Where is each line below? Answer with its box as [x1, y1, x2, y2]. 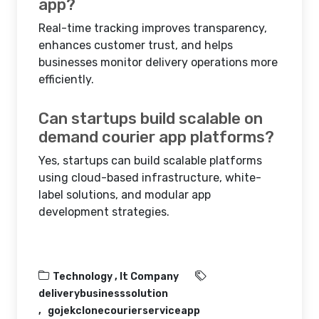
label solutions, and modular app [38, 188, 211, 202]
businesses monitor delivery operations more [38, 56, 278, 69]
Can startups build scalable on [38, 109, 263, 128]
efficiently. [38, 73, 94, 86]
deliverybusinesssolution [38, 288, 168, 300]
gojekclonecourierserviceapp [48, 305, 200, 317]
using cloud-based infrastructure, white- [38, 171, 261, 184]
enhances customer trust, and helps [38, 38, 233, 52]
